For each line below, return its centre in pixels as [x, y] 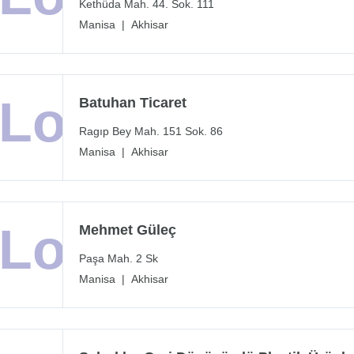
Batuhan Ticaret [133, 103]
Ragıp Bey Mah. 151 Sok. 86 [151, 132]
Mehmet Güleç [128, 230]
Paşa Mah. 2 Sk [119, 259]
